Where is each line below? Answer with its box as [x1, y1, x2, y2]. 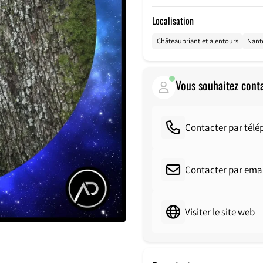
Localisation [152, 13, 194, 28]
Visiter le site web [185, 205, 255, 218]
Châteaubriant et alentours [156, 36, 238, 46]
